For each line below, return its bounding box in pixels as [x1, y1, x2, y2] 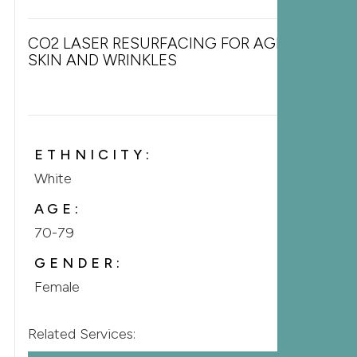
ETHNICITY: [33, 146, 153, 163]
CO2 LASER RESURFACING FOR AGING [27, 34, 304, 53]
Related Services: [27, 325, 135, 343]
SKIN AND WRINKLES [27, 51, 177, 69]
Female [33, 278, 80, 296]
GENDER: [33, 254, 124, 271]
